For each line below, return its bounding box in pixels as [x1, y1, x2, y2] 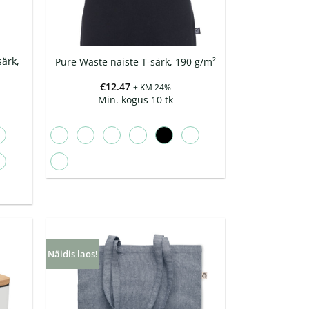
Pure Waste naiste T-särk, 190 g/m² [54, 55, 216, 69]
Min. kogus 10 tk [97, 93, 173, 107]
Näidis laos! [47, 247, 98, 260]
